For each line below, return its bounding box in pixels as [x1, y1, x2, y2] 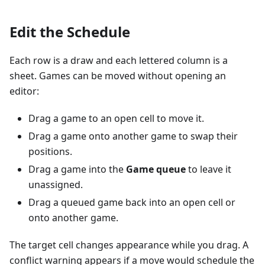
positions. [28, 145, 72, 159]
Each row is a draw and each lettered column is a [9, 54, 228, 67]
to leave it [186, 163, 231, 176]
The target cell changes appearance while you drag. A [9, 238, 248, 252]
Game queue [126, 163, 186, 176]
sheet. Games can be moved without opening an [9, 69, 226, 83]
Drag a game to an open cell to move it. [28, 112, 204, 125]
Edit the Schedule [9, 22, 130, 42]
